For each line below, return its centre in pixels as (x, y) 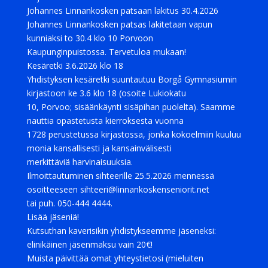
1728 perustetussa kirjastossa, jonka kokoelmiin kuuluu (134, 134)
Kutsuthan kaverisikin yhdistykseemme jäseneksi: (121, 231)
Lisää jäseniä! (53, 217)
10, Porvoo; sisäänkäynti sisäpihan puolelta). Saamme (131, 107)
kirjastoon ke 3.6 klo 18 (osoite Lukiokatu (106, 93)
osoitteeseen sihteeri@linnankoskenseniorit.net (118, 189)
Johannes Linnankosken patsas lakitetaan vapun (119, 24)
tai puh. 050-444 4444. (69, 203)
